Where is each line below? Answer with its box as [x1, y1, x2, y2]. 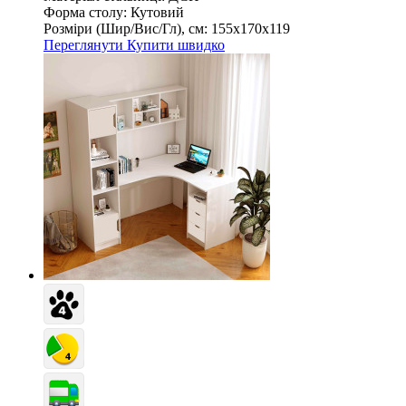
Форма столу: [43, 4, 127, 20]
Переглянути [43, 36, 127, 53]
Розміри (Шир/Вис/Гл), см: [43, 20, 208, 36]
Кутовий [130, 4, 184, 20]
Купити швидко [127, 36, 225, 53]
